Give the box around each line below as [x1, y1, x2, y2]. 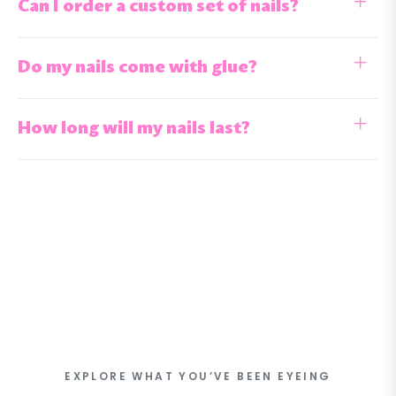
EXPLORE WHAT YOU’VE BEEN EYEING [65, 368, 331, 384]
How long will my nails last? [18, 119, 250, 138]
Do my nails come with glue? [18, 58, 257, 77]
